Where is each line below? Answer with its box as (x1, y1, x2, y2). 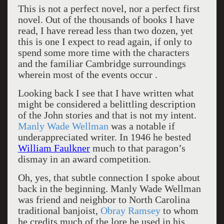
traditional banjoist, (17, 205, 100, 216)
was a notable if (108, 120, 175, 131)
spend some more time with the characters (17, 47, 189, 58)
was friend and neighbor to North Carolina (17, 194, 190, 205)
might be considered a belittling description (17, 98, 195, 109)
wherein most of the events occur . (17, 69, 157, 80)
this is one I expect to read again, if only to (17, 36, 192, 47)
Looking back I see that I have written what (17, 87, 194, 98)
